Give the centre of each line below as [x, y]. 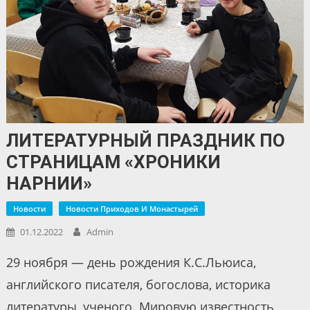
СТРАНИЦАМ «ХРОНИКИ [113, 162]
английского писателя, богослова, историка [138, 285]
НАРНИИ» [49, 184]
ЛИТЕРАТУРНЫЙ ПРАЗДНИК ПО [145, 141]
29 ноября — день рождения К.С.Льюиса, [131, 263]
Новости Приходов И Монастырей [131, 209]
